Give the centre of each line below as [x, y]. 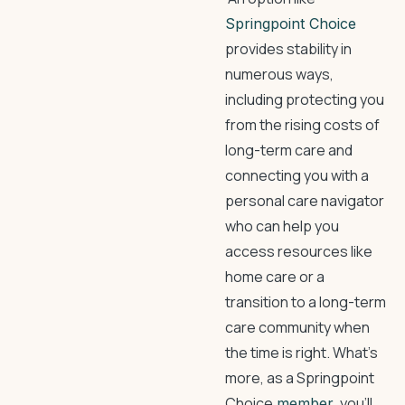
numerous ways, [279, 74]
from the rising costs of [302, 125]
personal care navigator [305, 201]
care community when [297, 327]
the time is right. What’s [301, 353]
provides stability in [288, 49]
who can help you [282, 226]
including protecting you [305, 99]
